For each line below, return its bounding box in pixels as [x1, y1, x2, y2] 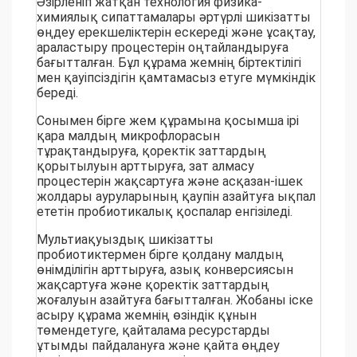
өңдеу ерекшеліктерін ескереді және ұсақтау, [37, 25, 316, 41]
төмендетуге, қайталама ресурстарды [37, 323, 270, 339]
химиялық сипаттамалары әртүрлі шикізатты [37, 10, 311, 25]
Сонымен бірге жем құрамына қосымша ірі [37, 113, 299, 129]
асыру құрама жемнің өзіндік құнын [37, 308, 257, 324]
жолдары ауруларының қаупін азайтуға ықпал [37, 189, 316, 205]
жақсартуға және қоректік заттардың [37, 277, 269, 293]
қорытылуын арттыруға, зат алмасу [37, 159, 254, 175]
